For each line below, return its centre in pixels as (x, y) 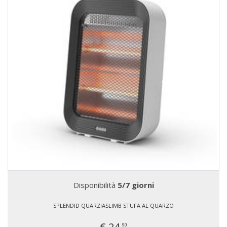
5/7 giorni (136, 185)
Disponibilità (95, 185)
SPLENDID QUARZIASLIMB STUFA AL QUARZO (113, 205)
